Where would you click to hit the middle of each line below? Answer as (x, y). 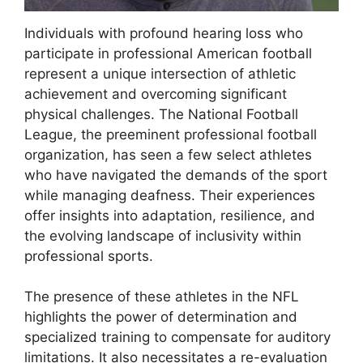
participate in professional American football (168, 53)
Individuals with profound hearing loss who (164, 33)
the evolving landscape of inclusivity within (163, 235)
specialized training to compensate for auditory (177, 337)
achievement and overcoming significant (156, 94)
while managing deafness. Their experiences (170, 195)
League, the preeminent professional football (171, 134)
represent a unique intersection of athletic (160, 73)
